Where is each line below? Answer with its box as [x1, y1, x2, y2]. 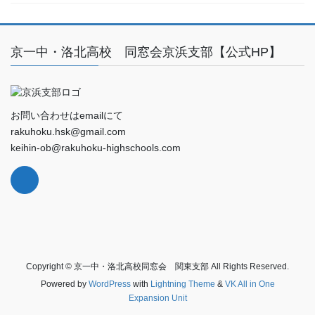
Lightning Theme [150, 278, 215, 289]
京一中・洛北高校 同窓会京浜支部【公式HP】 [11, 45, 281, 60]
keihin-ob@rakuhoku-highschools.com [11, 142, 181, 154]
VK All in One [224, 278, 275, 289]
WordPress [88, 278, 131, 289]
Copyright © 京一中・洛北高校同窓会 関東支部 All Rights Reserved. [26, 261, 289, 271]
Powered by [40, 278, 89, 289]
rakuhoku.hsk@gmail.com [11, 126, 126, 138]
